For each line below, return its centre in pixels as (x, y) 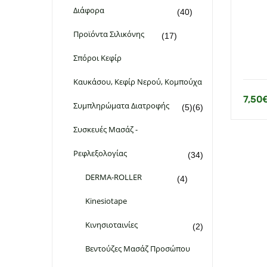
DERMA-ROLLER (114, 177)
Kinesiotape (106, 201)
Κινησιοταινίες (111, 224)
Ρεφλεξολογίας (100, 153)
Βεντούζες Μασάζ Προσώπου (138, 248)
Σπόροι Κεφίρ (97, 58)
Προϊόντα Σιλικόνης (109, 34)
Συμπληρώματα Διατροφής (121, 105)
